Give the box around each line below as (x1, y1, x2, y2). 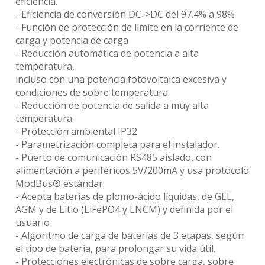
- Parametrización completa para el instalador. (15, 137, 219, 151)
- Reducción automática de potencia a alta (15, 46, 199, 60)
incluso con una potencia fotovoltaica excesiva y (15, 72, 227, 86)
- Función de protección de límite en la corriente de (15, 20, 238, 34)
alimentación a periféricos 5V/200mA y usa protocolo (15, 163, 249, 177)
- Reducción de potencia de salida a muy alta (15, 98, 209, 112)
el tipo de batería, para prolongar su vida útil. (15, 241, 215, 255)
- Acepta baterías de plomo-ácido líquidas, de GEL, (15, 189, 234, 203)
